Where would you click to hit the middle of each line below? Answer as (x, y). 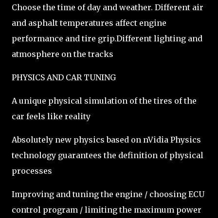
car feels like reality (51, 116)
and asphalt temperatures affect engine (89, 23)
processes (32, 171)
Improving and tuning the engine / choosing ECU (108, 194)
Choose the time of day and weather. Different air (108, 7)
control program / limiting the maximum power (107, 210)
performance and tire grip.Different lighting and (107, 38)
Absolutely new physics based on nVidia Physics (106, 140)
